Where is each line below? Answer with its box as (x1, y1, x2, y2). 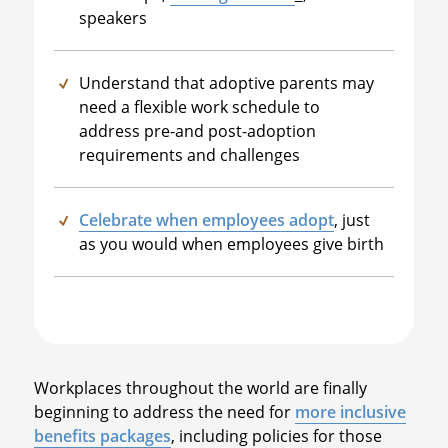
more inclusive (294, 400, 406, 423)
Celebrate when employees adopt (78, 208, 334, 231)
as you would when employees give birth (78, 232, 384, 255)
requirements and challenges (78, 143, 300, 166)
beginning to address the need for (33, 400, 295, 423)
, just (333, 208, 370, 231)
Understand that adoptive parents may (78, 71, 374, 94)
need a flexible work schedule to (78, 95, 320, 118)
